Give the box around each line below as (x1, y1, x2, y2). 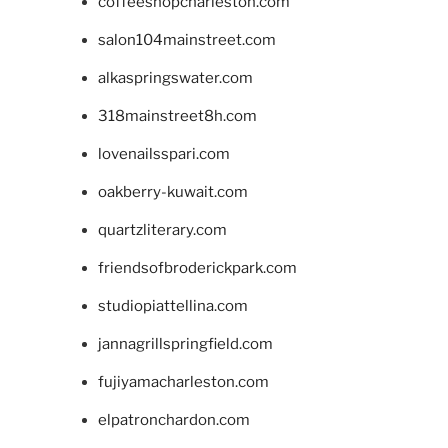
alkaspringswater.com (97, 69, 253, 88)
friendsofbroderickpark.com (97, 259, 297, 278)
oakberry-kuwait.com (97, 183, 248, 202)
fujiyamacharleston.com (97, 373, 269, 392)
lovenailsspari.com (97, 145, 230, 164)
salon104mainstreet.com (97, 31, 276, 50)
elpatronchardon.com (97, 411, 250, 430)
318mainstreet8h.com (97, 107, 257, 126)
